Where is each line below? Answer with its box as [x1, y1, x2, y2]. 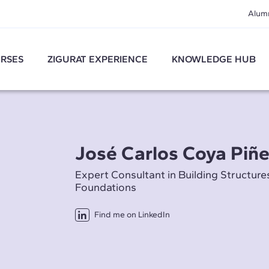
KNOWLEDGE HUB [172, 53, 256, 65]
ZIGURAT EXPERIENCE [47, 53, 148, 65]
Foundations [74, 181, 136, 195]
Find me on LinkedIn [94, 210, 170, 220]
